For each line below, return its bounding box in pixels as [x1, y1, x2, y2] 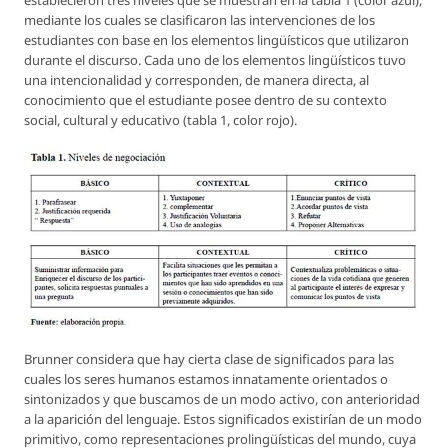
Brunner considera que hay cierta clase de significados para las [24, 350, 394, 369]
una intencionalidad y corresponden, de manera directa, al [24, 71, 369, 90]
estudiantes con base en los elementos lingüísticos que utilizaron [24, 31, 409, 50]
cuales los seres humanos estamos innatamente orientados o [24, 370, 388, 389]
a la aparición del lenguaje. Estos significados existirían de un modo [24, 410, 422, 429]
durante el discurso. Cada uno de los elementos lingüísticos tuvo [24, 51, 406, 70]
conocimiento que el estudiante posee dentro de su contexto [24, 91, 387, 110]
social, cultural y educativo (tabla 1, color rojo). [24, 111, 297, 130]
